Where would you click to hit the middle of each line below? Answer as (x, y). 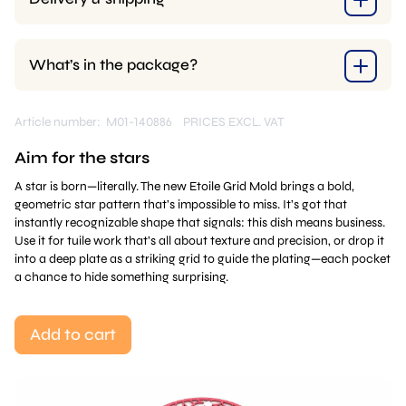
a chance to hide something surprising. (121, 277)
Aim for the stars (82, 158)
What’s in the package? (113, 65)
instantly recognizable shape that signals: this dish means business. (200, 222)
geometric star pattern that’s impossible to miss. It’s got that (181, 204)
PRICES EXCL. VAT (234, 122)
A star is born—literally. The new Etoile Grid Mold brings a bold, (184, 186)
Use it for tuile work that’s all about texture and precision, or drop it (199, 241)
